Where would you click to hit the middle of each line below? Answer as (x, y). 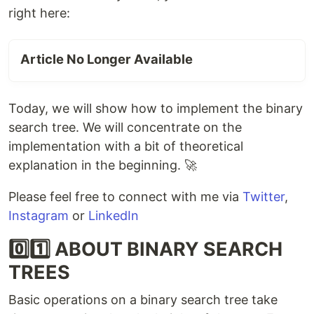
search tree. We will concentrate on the (125, 128)
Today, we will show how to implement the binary (156, 109)
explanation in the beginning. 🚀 (103, 165)
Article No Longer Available (107, 59)
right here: (39, 13)
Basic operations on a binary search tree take (143, 300)
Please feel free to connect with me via (125, 197)
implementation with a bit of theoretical (126, 146)
